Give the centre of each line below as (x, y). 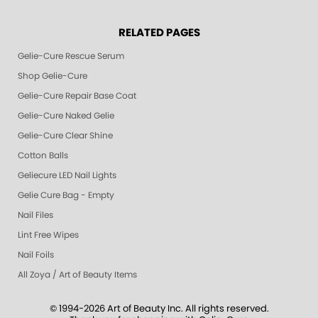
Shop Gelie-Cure (53, 76)
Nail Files (35, 215)
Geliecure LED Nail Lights (67, 176)
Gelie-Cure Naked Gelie (66, 116)
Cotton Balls (43, 156)
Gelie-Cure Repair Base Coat (77, 96)
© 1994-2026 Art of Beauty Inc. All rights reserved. (159, 309)
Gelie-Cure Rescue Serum (71, 56)
